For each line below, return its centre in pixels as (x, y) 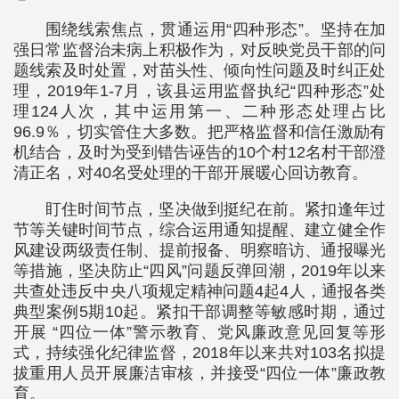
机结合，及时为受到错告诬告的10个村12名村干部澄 (199, 152)
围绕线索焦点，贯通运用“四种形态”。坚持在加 (216, 29)
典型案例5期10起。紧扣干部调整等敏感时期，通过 (199, 312)
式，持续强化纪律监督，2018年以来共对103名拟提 (199, 353)
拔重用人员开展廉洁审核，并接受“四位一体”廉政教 (199, 373)
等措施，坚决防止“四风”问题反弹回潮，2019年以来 (199, 271)
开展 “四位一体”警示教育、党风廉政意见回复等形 (199, 332)
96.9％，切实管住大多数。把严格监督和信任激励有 (199, 132)
